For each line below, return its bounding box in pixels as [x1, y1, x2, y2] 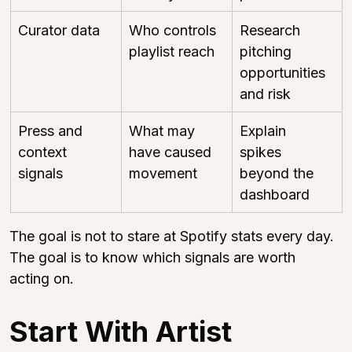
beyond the [240, 164, 317, 181]
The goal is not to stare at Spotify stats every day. [9, 227, 338, 244]
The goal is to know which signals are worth [9, 248, 299, 266]
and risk [240, 85, 291, 102]
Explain [240, 122, 290, 139]
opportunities [240, 64, 329, 81]
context [18, 143, 71, 160]
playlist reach [129, 42, 214, 60]
